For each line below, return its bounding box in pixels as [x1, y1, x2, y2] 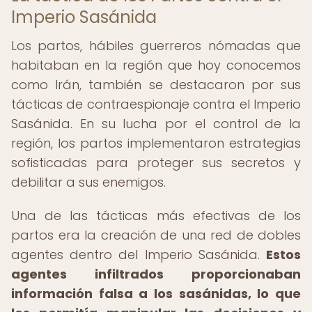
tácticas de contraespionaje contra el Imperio [11, 95, 301, 113]
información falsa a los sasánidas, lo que [11, 285, 301, 302]
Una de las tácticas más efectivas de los [11, 207, 301, 224]
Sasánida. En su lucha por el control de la [11, 115, 301, 132]
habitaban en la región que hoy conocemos [11, 56, 301, 74]
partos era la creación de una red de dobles [11, 226, 301, 244]
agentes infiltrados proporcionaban [11, 265, 301, 283]
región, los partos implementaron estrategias [11, 134, 301, 152]
